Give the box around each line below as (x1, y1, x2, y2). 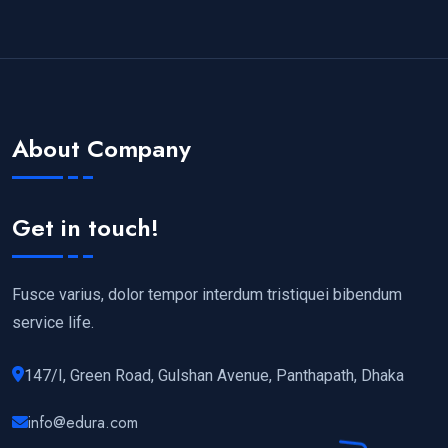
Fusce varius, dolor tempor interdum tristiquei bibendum (12, 284, 402, 304)
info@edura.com (28, 410, 138, 434)
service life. (12, 312, 94, 332)
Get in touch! (12, 210, 159, 246)
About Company (12, 130, 191, 166)
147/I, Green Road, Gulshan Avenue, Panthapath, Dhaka (24, 365, 404, 385)
